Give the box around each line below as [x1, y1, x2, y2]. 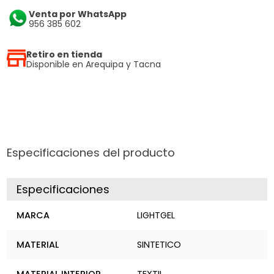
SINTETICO [137, 239, 181, 251]
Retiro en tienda [26, 48, 102, 61]
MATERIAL [17, 239, 59, 251]
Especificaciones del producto [7, 145, 176, 161]
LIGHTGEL [137, 209, 175, 222]
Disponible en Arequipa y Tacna [26, 57, 161, 70]
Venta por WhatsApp [29, 8, 127, 21]
